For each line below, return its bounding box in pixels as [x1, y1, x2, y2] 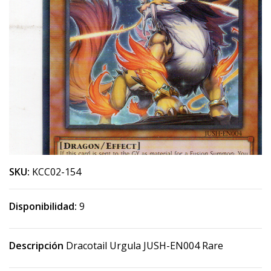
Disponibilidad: [9, 200, 77, 213]
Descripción [9, 239, 64, 252]
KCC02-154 [32, 165, 81, 178]
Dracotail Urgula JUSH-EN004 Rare [64, 239, 223, 252]
